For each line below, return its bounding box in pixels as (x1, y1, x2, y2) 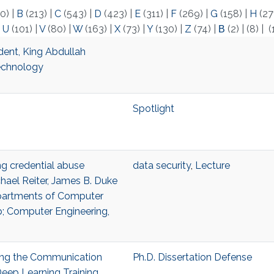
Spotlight (132, 103, 174, 115)
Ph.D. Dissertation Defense (132, 251, 252, 264)
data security (132, 160, 191, 172)
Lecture (194, 160, 230, 172)
